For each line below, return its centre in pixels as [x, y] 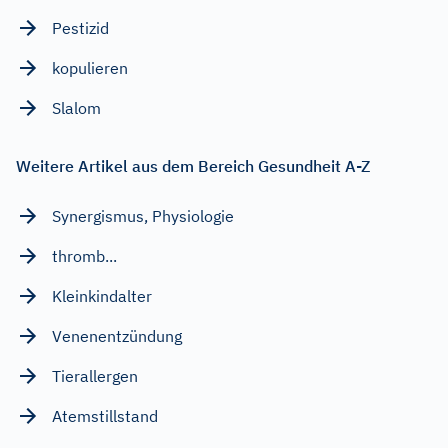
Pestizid [80, 27]
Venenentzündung [117, 335]
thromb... [84, 255]
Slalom [76, 107]
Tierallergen [95, 375]
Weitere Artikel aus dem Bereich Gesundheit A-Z [193, 165]
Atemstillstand [105, 415]
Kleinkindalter [102, 295]
